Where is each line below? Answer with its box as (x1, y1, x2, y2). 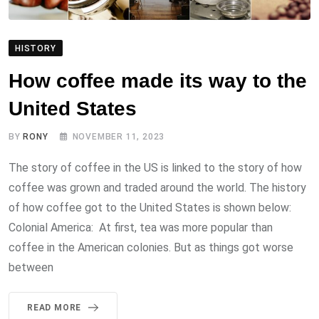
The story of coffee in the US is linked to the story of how (9, 161, 302, 175)
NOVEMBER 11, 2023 (72, 132, 165, 142)
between (9, 261, 53, 275)
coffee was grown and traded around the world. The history (9, 181, 306, 195)
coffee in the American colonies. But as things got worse (9, 241, 293, 255)
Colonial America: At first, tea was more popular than (9, 221, 273, 235)
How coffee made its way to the (9, 70, 307, 93)
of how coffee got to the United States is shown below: (9, 201, 291, 215)
